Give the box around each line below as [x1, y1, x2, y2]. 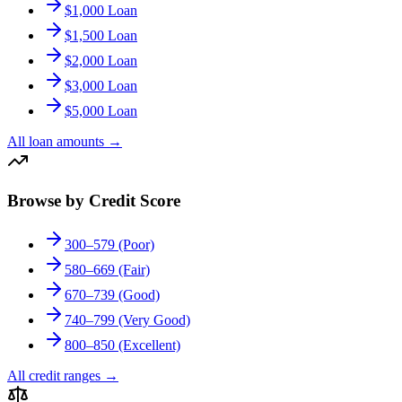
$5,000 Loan [65, 102, 137, 118]
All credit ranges [7, 368, 100, 384]
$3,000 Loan [65, 77, 137, 93]
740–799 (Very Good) [65, 312, 190, 328]
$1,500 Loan [65, 27, 137, 43]
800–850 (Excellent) [65, 337, 180, 354]
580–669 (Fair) [65, 262, 150, 278]
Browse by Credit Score [7, 191, 180, 211]
